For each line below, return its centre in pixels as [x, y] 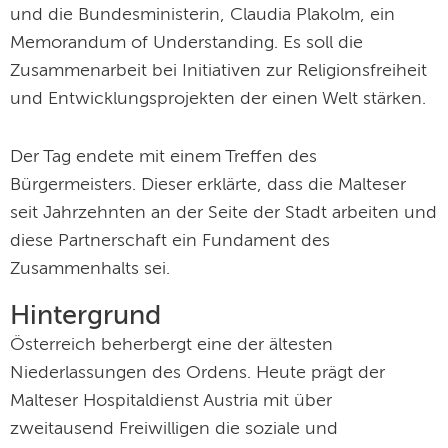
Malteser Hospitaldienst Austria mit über [171, 401]
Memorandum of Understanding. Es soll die [186, 43]
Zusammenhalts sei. [90, 269]
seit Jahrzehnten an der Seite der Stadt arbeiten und [223, 213]
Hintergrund [85, 317]
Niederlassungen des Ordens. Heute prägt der [197, 373]
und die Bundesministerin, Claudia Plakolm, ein [202, 15]
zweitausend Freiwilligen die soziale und [174, 429]
